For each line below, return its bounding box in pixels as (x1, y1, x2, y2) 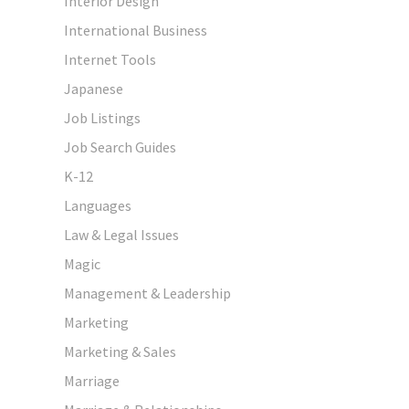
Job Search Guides (64, 137, 176, 156)
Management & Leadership (64, 283, 231, 302)
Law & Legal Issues (64, 225, 179, 244)
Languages (64, 195, 131, 215)
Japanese (64, 79, 123, 98)
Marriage (64, 371, 120, 390)
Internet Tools (64, 49, 156, 68)
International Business (64, 20, 207, 39)
